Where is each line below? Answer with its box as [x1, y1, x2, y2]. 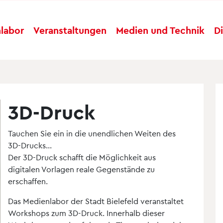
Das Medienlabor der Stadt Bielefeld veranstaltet [8, 196, 184, 206]
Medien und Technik [116, 24, 205, 36]
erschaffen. [8, 176, 48, 186]
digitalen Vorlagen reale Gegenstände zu [8, 164, 155, 174]
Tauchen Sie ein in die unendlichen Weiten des [8, 128, 176, 138]
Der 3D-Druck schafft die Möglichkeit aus [8, 152, 156, 162]
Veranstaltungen [33, 24, 107, 36]
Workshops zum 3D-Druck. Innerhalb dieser [8, 208, 165, 218]
